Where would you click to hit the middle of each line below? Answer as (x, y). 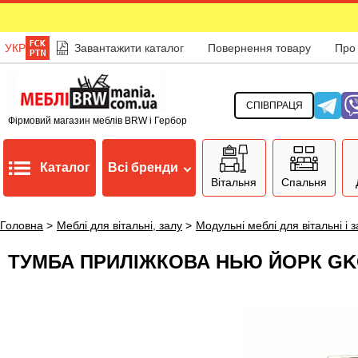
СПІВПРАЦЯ (274, 105)
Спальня (304, 182)
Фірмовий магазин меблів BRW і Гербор (97, 120)
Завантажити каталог (129, 48)
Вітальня (234, 182)
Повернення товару (259, 48)
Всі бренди (143, 167)
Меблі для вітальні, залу (119, 225)
